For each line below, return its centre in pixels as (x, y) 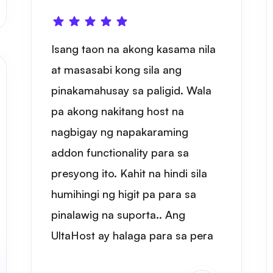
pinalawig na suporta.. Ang (119, 214)
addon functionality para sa (120, 152)
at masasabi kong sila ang (117, 69)
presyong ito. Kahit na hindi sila (129, 173)
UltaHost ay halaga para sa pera (133, 235)
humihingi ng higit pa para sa (124, 194)
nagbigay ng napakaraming (120, 132)
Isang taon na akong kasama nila (134, 49)
